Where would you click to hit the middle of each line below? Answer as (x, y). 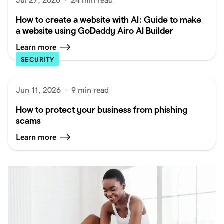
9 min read (90, 90)
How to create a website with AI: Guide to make (109, 20)
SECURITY (38, 60)
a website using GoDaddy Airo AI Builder (95, 31)
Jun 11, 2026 (38, 90)
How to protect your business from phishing (102, 110)
